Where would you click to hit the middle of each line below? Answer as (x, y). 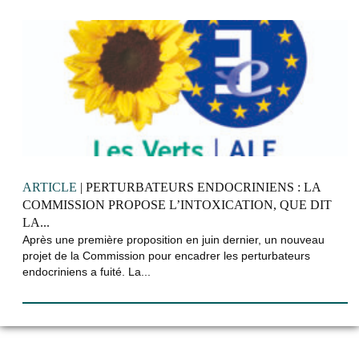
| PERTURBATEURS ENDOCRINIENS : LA (199, 188)
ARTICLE (50, 188)
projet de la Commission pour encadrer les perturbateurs (166, 256)
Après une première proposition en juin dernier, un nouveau (173, 240)
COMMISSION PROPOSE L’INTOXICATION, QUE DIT (177, 205)
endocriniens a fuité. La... (87, 272)
